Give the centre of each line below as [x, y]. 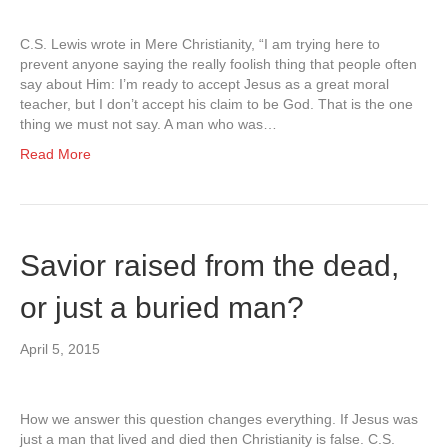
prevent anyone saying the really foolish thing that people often [218, 64]
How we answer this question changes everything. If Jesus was [219, 419]
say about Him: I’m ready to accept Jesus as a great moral [204, 84]
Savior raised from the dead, [209, 266]
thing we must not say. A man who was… [148, 124]
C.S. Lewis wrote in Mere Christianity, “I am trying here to [200, 44]
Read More [55, 154]
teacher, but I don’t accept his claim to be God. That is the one [216, 104]
